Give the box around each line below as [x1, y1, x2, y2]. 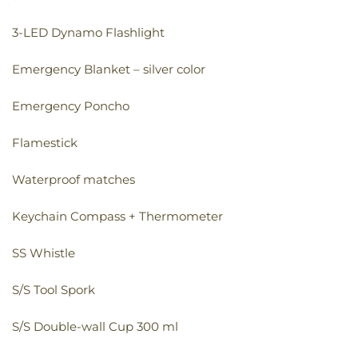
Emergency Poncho [12, 98, 129, 114]
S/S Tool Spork [12, 282, 95, 298]
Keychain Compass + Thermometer [12, 209, 223, 225]
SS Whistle [12, 245, 75, 261]
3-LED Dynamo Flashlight [12, 25, 165, 41]
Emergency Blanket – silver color [12, 62, 205, 78]
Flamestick [12, 135, 78, 151]
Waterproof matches [12, 172, 135, 188]
